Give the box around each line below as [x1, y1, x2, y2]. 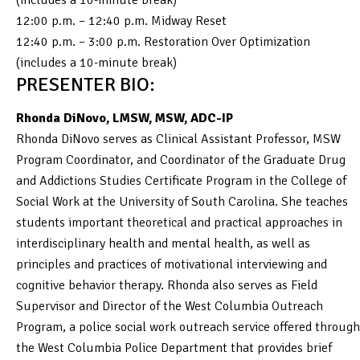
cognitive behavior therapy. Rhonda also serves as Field [16, 276, 317, 293]
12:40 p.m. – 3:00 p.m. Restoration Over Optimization [16, 33, 310, 50]
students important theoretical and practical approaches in [16, 214, 342, 231]
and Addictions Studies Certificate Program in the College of [16, 172, 346, 189]
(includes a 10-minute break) [16, 54, 177, 71]
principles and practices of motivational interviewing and [16, 256, 327, 272]
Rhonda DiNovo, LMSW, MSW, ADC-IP [16, 109, 233, 126]
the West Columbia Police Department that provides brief [16, 339, 332, 356]
